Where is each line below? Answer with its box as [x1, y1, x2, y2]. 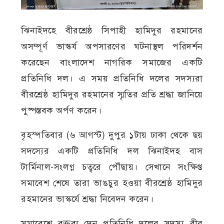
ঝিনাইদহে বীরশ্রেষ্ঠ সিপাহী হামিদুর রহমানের [21, 24, 203, 36]
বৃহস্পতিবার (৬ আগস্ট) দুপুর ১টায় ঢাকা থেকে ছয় [21, 129, 203, 140]
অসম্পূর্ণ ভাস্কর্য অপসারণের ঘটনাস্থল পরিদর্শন [21, 40, 203, 52]
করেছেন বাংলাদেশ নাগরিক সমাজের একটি [21, 56, 203, 68]
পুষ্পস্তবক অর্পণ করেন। [21, 104, 102, 116]
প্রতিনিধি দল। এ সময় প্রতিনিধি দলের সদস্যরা [21, 72, 203, 84]
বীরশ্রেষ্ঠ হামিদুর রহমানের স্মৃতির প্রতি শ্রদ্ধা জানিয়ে [21, 88, 203, 100]
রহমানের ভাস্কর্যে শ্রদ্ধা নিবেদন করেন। [21, 193, 154, 204]
